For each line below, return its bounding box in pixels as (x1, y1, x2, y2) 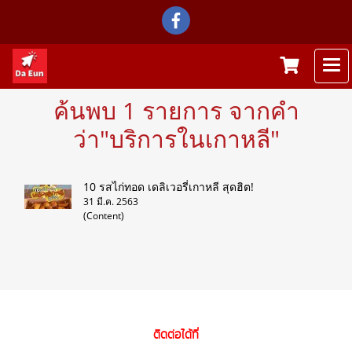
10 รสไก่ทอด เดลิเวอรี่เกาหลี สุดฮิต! (83, 179, 254, 194)
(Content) (83, 209, 124, 222)
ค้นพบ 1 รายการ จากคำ (53, 94, 299, 126)
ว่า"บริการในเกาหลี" (72, 123, 280, 155)
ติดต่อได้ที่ (153, 330, 199, 342)
